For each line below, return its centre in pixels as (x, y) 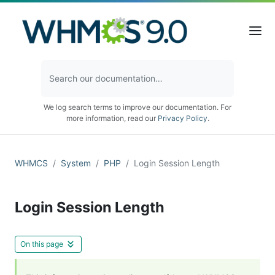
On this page (42, 244)
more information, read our (112, 118)
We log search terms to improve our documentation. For (137, 107)
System (76, 163)
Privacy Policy (182, 118)
